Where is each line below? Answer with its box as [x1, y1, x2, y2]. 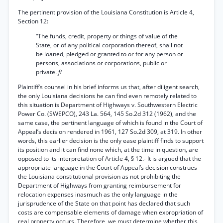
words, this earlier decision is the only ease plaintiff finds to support [18, 136, 204, 145]
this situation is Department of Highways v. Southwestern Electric [18, 101, 198, 109]
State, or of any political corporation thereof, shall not [36, 41, 183, 49]
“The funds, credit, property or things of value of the [36, 32, 178, 40]
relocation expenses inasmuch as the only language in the [18, 190, 178, 199]
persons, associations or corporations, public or [36, 59, 167, 67]
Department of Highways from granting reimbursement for [18, 181, 181, 190]
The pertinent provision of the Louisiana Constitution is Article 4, [18, 8, 194, 16]
